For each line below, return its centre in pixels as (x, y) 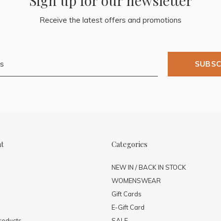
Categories (129, 144)
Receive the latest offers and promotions (110, 20)
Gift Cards (127, 194)
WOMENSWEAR (136, 180)
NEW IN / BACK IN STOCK (149, 167)
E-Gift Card (128, 207)
